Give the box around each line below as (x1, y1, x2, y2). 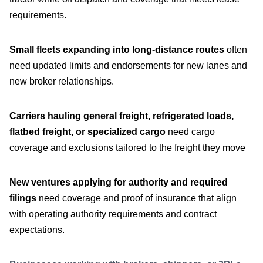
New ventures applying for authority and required (9, 177, 228, 188)
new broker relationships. (9, 76, 114, 87)
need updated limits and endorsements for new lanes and (9, 60, 247, 71)
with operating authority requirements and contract (9, 209, 217, 220)
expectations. (9, 225, 65, 235)
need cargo (166, 127, 215, 137)
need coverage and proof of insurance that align (39, 193, 237, 204)
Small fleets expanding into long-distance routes (9, 45, 227, 55)
